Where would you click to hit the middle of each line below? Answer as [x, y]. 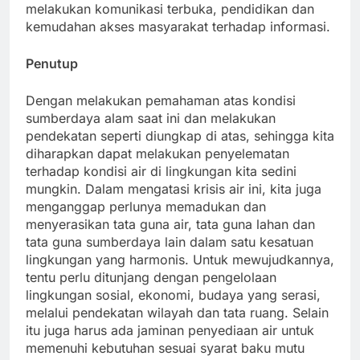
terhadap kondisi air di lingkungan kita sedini [161, 172]
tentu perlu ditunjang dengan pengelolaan [151, 278]
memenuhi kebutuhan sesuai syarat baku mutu [165, 348]
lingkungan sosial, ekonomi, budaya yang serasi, [173, 295]
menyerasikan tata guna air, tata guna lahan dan [170, 225]
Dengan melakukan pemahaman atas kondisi [161, 101]
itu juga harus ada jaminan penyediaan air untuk [170, 331]
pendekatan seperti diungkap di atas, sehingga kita [180, 136]
